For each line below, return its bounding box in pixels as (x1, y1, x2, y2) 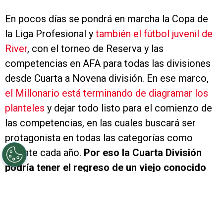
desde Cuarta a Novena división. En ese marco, (5, 72, 209, 85)
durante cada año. (5, 147, 84, 159)
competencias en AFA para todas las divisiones (5, 57, 211, 70)
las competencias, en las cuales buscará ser (5, 117, 196, 129)
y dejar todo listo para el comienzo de (45, 102, 212, 114)
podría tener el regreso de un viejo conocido (5, 162, 206, 174)
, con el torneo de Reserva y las (27, 43, 164, 55)
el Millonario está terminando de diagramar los (5, 87, 208, 100)
